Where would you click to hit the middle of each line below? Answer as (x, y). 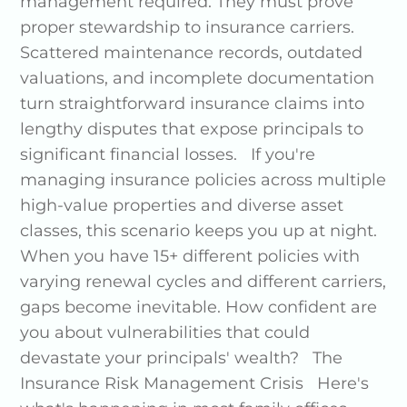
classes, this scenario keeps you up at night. (199, 231)
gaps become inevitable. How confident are (199, 308)
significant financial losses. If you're (168, 155)
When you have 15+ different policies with (190, 257)
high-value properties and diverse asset (182, 206)
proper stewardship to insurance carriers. (188, 28)
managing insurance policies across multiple (203, 180)
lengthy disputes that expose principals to (192, 129)
